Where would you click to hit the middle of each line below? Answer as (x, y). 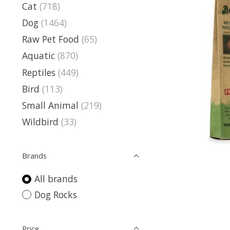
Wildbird (40, 122)
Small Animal (50, 105)
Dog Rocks (55, 194)
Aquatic (39, 56)
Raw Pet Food (51, 39)
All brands (56, 179)
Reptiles (39, 72)
